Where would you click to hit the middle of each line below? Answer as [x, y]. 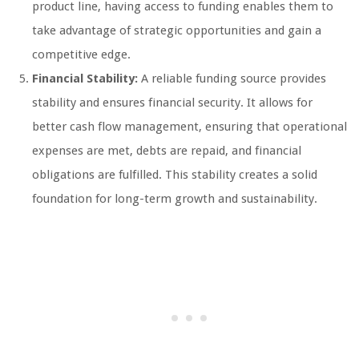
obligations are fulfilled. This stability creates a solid [175, 175]
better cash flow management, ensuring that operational [190, 127]
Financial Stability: [85, 79]
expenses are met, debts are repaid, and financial [167, 151]
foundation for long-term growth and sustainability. [175, 199]
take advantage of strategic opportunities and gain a [177, 31]
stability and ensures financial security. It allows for [172, 103]
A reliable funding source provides [232, 79]
